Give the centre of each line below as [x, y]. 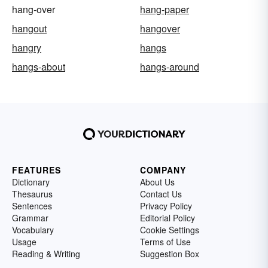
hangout [29, 28]
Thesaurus [32, 194]
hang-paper [165, 9]
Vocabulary [33, 229]
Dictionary [31, 182]
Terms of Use [165, 241]
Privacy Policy [166, 205]
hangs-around [170, 66]
